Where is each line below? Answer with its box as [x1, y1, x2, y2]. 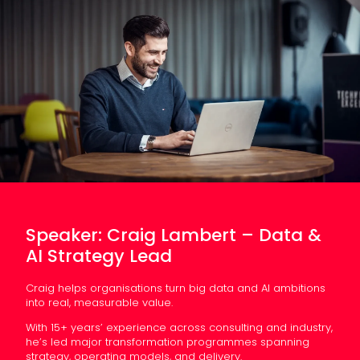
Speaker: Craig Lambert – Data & [26, 222, 321, 247]
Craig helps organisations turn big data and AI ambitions [26, 280, 325, 296]
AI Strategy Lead [26, 243, 172, 268]
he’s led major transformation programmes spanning [26, 333, 309, 350]
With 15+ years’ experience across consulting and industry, [26, 319, 333, 335]
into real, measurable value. [26, 294, 173, 310]
